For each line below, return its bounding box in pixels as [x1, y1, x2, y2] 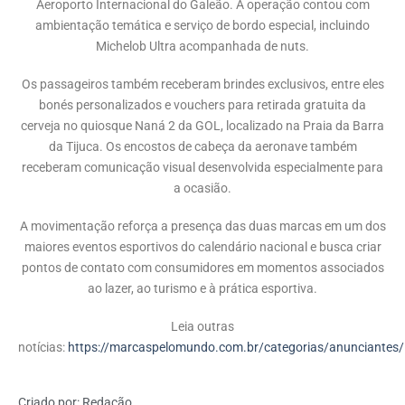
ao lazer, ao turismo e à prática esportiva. [88, 280, 317, 297]
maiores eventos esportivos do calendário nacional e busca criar [24, 239, 381, 255]
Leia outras [171, 318, 234, 334]
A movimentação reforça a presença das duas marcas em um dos [19, 218, 386, 234]
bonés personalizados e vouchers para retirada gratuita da [39, 98, 366, 114]
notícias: [18, 339, 68, 355]
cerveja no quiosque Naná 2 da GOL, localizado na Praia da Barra [21, 118, 384, 135]
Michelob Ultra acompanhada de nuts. [96, 39, 309, 55]
